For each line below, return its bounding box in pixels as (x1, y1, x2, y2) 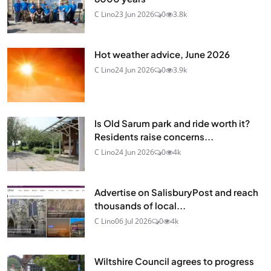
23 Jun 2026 (115, 8, 154, 19)
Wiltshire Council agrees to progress (94, 255, 254, 267)
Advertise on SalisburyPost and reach (94, 186, 258, 198)
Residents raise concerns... (94, 130, 214, 142)
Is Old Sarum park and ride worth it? (94, 117, 250, 129)
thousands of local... (94, 199, 186, 211)
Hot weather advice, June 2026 (94, 48, 230, 60)
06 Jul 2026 (115, 215, 152, 226)
